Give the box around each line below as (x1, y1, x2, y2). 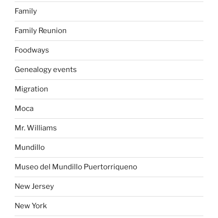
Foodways (15, 46, 49, 55)
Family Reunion (15, 26, 67, 36)
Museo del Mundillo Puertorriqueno (15, 163, 137, 172)
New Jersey (15, 182, 54, 191)
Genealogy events (15, 65, 77, 74)
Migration (15, 85, 48, 94)
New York (15, 201, 47, 211)
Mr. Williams (15, 124, 57, 133)
